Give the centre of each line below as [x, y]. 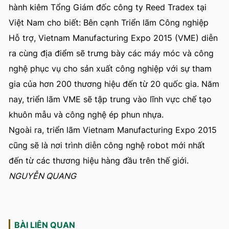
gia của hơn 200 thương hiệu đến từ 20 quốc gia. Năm [114, 84]
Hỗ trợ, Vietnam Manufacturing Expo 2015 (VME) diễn [113, 38]
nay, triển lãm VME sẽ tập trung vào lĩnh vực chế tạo [110, 99]
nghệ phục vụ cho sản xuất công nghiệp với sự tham [110, 69]
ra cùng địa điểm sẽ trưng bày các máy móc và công [111, 53]
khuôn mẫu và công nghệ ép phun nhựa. [86, 115]
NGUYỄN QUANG [42, 176]
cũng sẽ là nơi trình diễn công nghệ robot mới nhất [107, 145]
